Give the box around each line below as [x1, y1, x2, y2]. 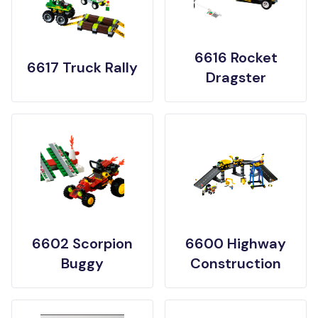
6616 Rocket [194, 48, 278, 67]
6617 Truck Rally [27, 58, 138, 77]
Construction [190, 254, 281, 273]
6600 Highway [185, 234, 286, 253]
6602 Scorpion [32, 234, 133, 253]
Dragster [205, 68, 266, 87]
